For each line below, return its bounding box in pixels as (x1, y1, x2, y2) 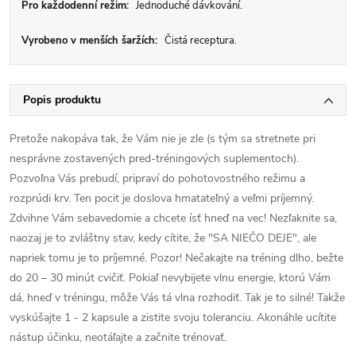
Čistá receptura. (162, 33, 237, 48)
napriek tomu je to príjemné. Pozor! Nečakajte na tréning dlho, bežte (10, 250, 343, 265)
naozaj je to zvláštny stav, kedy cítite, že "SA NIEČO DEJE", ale (10, 230, 316, 246)
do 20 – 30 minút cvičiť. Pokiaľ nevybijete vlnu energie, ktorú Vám (10, 270, 331, 285)
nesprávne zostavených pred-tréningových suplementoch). (10, 151, 299, 166)
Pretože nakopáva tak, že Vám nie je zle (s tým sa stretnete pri (10, 131, 315, 146)
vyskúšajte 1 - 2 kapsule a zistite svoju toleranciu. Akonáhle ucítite (10, 310, 336, 325)
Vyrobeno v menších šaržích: (21, 33, 157, 48)
